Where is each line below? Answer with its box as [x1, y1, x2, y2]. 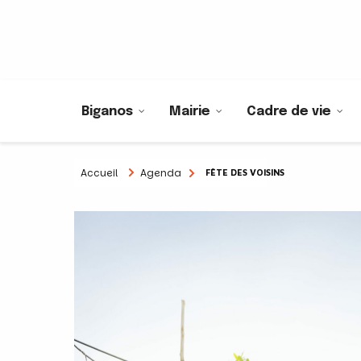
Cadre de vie [247, 105, 331, 119]
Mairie [169, 105, 210, 119]
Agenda [140, 165, 181, 180]
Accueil [81, 165, 118, 180]
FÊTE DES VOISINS [205, 166, 284, 177]
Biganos [81, 105, 133, 119]
